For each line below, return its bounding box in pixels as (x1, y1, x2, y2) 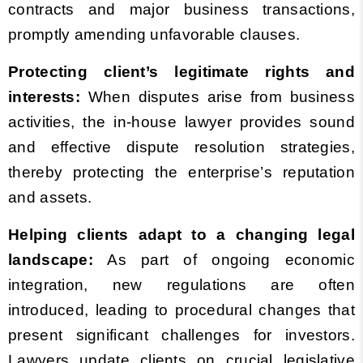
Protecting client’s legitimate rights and (8, 63, 355, 80)
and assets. (8, 189, 92, 206)
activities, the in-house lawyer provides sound (8, 113, 355, 130)
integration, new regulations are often (8, 276, 355, 293)
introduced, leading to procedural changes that (8, 301, 355, 318)
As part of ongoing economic (93, 251, 355, 268)
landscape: (8, 251, 94, 268)
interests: (8, 88, 81, 105)
